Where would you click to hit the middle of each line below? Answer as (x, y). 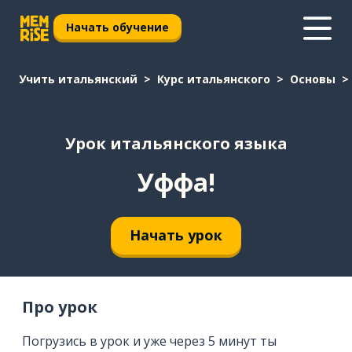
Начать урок (176, 235)
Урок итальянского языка (176, 144)
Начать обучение (117, 27)
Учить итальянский (78, 79)
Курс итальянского (214, 79)
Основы (313, 79)
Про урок (60, 306)
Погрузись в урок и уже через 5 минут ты (149, 341)
